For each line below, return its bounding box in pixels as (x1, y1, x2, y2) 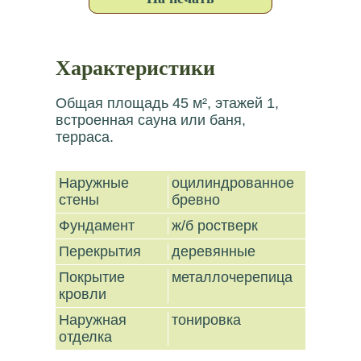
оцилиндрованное (172, 175, 295, 191)
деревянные (172, 243, 256, 259)
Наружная (59, 312, 127, 328)
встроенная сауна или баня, (56, 112, 246, 128)
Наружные (59, 175, 130, 191)
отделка (59, 329, 117, 345)
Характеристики (56, 52, 215, 82)
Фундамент (59, 218, 139, 234)
